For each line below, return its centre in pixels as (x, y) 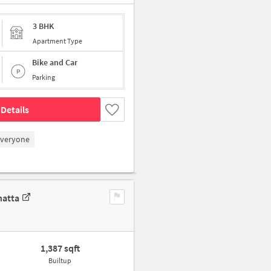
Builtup (60, 260)
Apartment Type (57, 41)
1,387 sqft (60, 248)
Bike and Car (55, 62)
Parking (44, 77)
